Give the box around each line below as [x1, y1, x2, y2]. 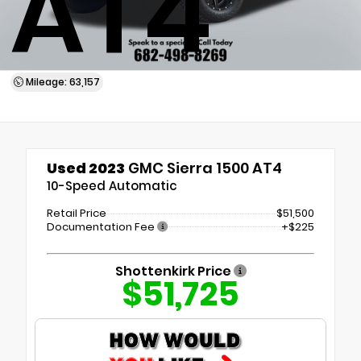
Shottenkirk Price [114, 261, 234, 280]
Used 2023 [47, 158, 125, 178]
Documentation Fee [47, 218, 157, 234]
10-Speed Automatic [47, 177, 177, 194]
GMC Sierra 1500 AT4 [125, 158, 282, 178]
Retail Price [47, 205, 106, 221]
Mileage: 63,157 [23, 75, 100, 89]
